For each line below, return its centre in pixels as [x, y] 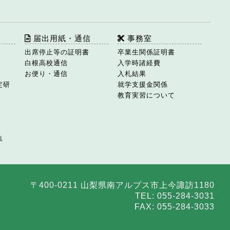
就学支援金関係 [143, 85]
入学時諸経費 [139, 63]
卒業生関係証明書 [147, 52]
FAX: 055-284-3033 [175, 207]
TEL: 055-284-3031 [175, 196]
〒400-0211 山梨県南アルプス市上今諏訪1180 [122, 185]
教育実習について [147, 95]
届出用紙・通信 [61, 39]
